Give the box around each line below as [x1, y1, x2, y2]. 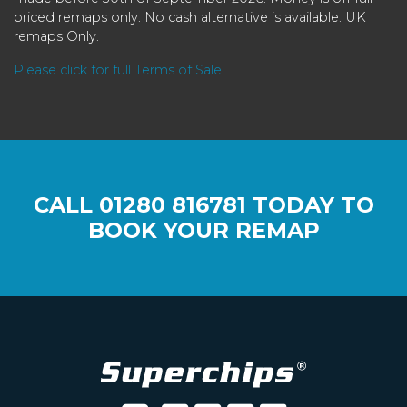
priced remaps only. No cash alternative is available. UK [14, 8, 366, 25]
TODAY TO [245, 191, 374, 218]
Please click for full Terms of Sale [14, 61, 222, 78]
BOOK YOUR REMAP [87, 216, 320, 243]
